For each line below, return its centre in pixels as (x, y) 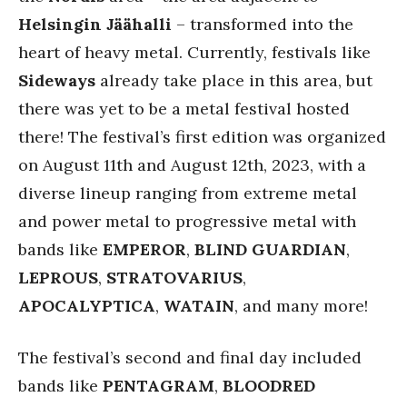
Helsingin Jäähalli (95, 24)
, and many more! (301, 306)
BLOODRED (269, 386)
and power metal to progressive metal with (187, 221)
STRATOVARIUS (174, 278)
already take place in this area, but (234, 80)
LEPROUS (58, 278)
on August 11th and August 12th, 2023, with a (192, 165)
